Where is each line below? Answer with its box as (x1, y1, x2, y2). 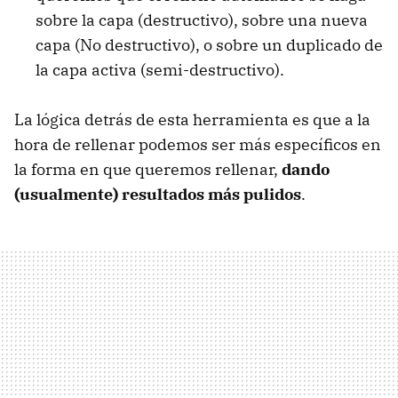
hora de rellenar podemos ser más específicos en (14, 134, 381, 155)
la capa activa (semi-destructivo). (36, 60, 284, 81)
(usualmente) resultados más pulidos (14, 184, 301, 205)
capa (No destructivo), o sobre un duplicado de (36, 35, 383, 56)
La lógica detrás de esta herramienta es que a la (14, 109, 370, 131)
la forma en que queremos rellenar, (14, 159, 282, 180)
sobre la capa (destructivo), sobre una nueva (36, 10, 368, 31)
